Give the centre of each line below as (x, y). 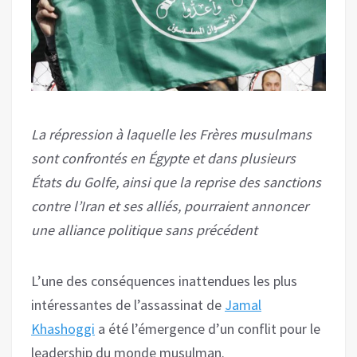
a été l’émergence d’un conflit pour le (208, 328)
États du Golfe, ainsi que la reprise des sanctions (176, 182)
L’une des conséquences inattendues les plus (164, 280)
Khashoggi (63, 328)
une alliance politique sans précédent (144, 229)
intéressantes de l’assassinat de (128, 304)
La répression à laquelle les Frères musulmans (171, 134)
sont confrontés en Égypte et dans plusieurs (163, 158)
